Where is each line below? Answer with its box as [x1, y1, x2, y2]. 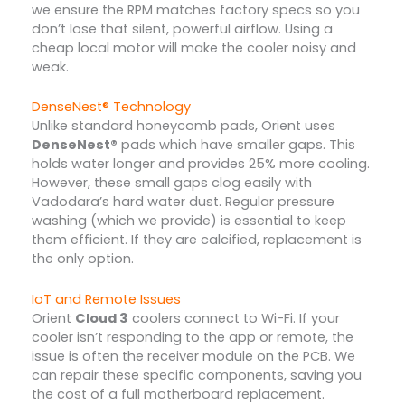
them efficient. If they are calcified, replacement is [31, 231, 362, 250]
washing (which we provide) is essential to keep [31, 212, 346, 231]
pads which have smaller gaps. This [117, 136, 355, 155]
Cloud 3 [74, 308, 128, 327]
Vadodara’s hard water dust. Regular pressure [31, 193, 334, 212]
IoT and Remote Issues [31, 289, 181, 308]
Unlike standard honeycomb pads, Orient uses [31, 117, 335, 136]
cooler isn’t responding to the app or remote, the [31, 327, 353, 346]
